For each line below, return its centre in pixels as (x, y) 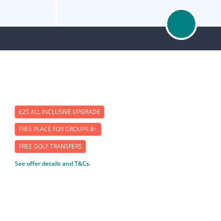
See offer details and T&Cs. (53, 163)
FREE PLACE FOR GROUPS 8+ (58, 129)
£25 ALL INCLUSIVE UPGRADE (59, 112)
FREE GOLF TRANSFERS (50, 146)
